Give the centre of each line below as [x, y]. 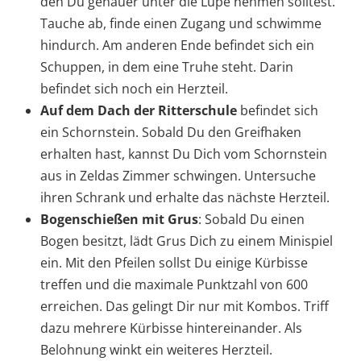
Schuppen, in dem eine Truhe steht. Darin [167, 67]
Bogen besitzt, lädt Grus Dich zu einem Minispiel [187, 241]
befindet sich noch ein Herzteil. [134, 89]
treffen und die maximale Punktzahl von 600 [174, 285]
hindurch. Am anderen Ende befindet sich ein [177, 46]
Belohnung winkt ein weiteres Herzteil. [156, 350]
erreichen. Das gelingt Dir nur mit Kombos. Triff [185, 307]
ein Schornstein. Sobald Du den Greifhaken [171, 133]
